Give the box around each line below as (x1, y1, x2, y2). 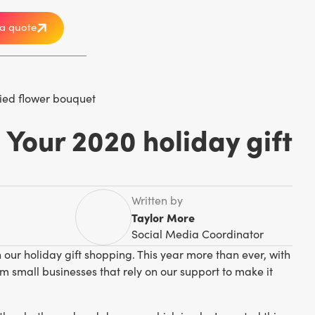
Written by (131, 193, 183, 207)
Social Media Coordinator (131, 226, 264, 241)
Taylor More (131, 210, 195, 225)
